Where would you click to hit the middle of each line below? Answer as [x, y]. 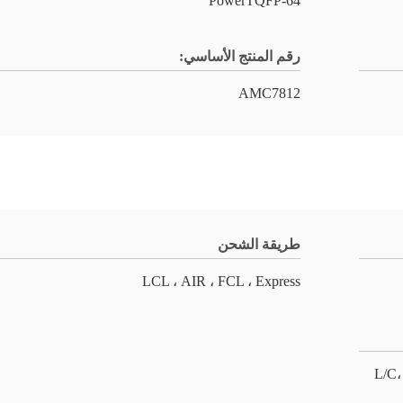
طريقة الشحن [259, 244]
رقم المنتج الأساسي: [240, 56]
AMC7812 [269, 93]
